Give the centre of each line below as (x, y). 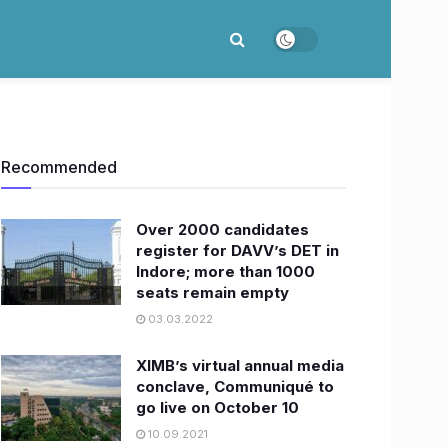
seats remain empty (212, 292)
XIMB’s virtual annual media (240, 365)
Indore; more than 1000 (225, 271)
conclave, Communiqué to (235, 386)
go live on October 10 (217, 407)
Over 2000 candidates (222, 229)
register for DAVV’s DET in (237, 250)
